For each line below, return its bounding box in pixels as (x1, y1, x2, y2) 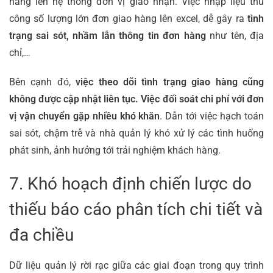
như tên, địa (205, 29, 264, 41)
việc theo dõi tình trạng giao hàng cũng (76, 76, 264, 88)
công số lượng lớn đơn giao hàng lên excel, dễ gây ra (9, 12, 247, 24)
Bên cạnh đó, (9, 76, 76, 88)
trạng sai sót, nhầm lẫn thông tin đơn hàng (9, 29, 206, 41)
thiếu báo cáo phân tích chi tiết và (9, 199, 263, 219)
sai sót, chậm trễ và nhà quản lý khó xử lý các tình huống (9, 127, 264, 139)
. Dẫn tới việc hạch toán (160, 110, 264, 122)
